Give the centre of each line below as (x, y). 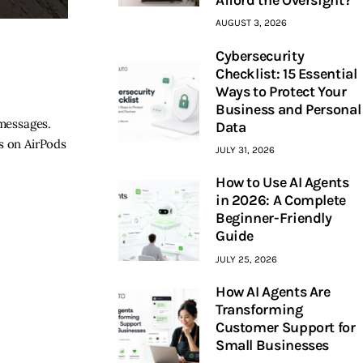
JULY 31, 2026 (245, 149)
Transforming (259, 310)
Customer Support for (285, 328)
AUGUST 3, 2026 (251, 23)
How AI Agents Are (273, 292)
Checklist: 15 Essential (286, 73)
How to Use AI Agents (282, 183)
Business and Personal (288, 109)
